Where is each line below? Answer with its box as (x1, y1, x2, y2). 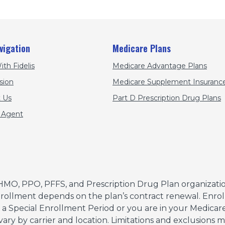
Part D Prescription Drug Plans (113, 93, 221, 102)
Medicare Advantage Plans (113, 61, 207, 70)
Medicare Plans (113, 41, 171, 55)
